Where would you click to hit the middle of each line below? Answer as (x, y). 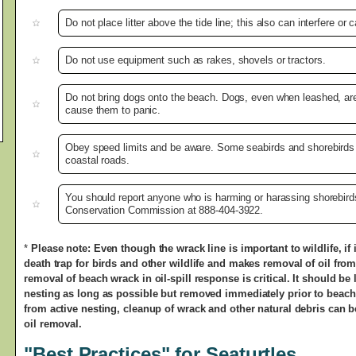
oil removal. (53, 324)
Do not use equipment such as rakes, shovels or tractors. (195, 60)
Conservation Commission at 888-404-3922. (164, 211)
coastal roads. (97, 161)
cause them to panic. (113, 110)
